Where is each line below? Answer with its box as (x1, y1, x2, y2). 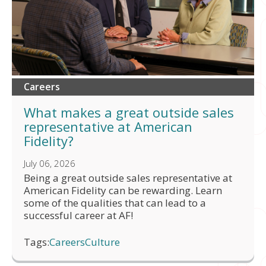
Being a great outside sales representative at (24, 170, 232, 185)
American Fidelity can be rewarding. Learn (24, 183, 222, 197)
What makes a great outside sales (24, 103, 234, 121)
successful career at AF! (24, 208, 133, 222)
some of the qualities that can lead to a (24, 195, 206, 210)
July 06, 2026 (24, 157, 75, 169)
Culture (85, 235, 120, 249)
